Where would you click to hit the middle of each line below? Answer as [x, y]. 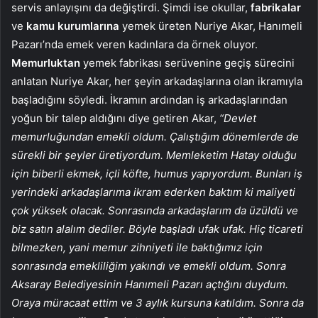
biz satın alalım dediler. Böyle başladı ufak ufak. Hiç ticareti [157, 229]
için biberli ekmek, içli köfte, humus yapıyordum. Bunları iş [157, 174]
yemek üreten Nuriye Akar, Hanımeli [211, 26]
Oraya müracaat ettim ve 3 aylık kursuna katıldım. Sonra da [158, 303]
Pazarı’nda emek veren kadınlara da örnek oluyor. [135, 45]
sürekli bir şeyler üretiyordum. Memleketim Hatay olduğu [154, 155]
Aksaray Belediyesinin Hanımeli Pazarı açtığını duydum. [150, 285]
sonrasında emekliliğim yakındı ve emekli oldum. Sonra [149, 266]
